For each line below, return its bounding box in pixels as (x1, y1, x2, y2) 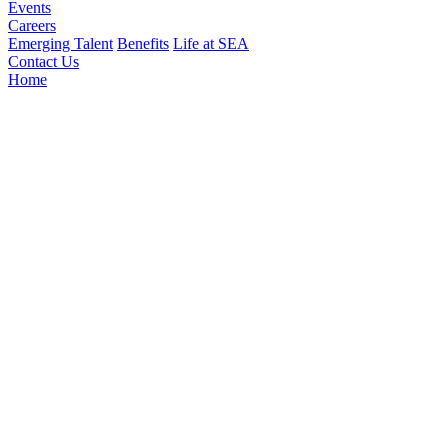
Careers (8, 17, 56, 34)
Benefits (117, 35, 169, 52)
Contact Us (8, 53, 79, 70)
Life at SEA (173, 35, 249, 52)
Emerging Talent (8, 35, 113, 52)
